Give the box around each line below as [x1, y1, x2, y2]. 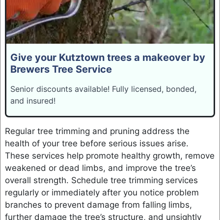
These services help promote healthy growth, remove [4, 150, 215, 161]
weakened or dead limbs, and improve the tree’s [4, 163, 196, 173]
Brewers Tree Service [10, 63, 112, 75]
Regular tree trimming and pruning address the [4, 126, 190, 136]
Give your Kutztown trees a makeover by [10, 52, 205, 63]
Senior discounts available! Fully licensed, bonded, [10, 84, 196, 94]
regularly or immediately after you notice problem [4, 187, 199, 197]
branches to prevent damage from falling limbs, [4, 199, 192, 210]
